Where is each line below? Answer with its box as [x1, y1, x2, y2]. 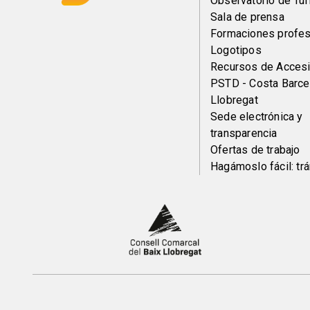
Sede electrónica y [210, 110, 303, 123]
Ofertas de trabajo [210, 143, 300, 156]
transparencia [210, 127, 277, 140]
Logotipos [210, 44, 262, 57]
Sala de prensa [210, 10, 284, 24]
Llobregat [210, 93, 258, 107]
